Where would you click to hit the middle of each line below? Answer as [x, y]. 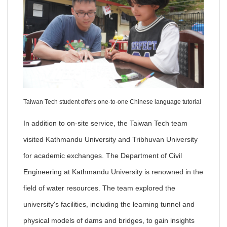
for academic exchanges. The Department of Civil [103, 156]
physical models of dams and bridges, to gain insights [109, 221]
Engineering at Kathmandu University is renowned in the [113, 172]
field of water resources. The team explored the [99, 188]
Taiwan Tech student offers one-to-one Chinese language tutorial [113, 102]
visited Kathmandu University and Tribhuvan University [110, 140]
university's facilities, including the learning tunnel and [109, 204]
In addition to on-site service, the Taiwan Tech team [105, 123]
